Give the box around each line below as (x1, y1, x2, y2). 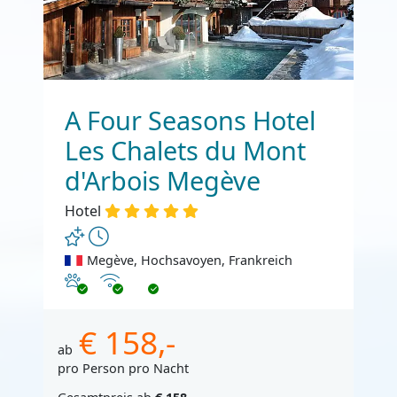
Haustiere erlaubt (64, 270, 169, 288)
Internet (99, 270, 148, 288)
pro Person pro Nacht (58, 359, 189, 377)
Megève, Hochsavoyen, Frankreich (86, 251, 292, 269)
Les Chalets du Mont (65, 133, 306, 168)
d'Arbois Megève (65, 163, 261, 198)
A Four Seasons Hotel (65, 103, 315, 138)
